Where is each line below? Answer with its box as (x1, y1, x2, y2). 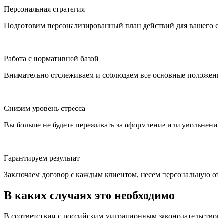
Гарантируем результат (4, 154, 80, 163)
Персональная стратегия (4, 5, 85, 14)
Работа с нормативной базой (4, 54, 99, 63)
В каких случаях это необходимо (4, 189, 175, 202)
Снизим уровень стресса (4, 104, 85, 113)
